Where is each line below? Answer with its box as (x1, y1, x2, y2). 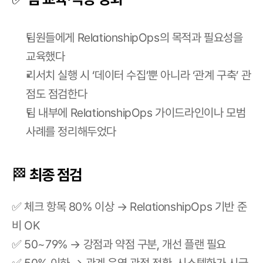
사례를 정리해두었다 (26, 124, 116, 139)
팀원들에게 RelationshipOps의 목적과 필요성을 (26, 31, 243, 45)
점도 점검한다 (26, 87, 87, 101)
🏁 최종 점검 (12, 166, 82, 184)
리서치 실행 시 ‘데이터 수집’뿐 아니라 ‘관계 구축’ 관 (26, 68, 251, 82)
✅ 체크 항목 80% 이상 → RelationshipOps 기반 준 (12, 200, 247, 214)
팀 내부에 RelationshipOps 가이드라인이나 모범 (26, 106, 246, 120)
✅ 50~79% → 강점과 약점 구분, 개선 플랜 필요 (12, 237, 226, 251)
